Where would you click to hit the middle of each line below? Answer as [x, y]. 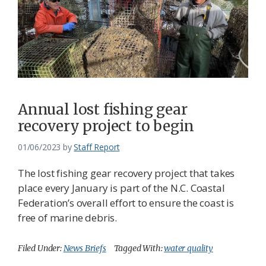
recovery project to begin [106, 126]
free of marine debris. [68, 217]
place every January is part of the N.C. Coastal [121, 188]
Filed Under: [41, 248]
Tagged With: [139, 248]
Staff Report [97, 147]
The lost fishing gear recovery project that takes [126, 173]
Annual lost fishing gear [103, 109]
